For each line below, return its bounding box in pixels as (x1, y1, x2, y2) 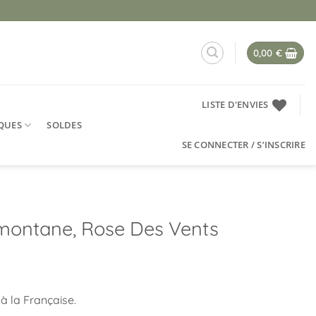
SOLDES (47, 118, 82, 131)
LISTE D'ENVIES (202, 98, 269, 111)
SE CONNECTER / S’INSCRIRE (181, 138, 305, 151)
